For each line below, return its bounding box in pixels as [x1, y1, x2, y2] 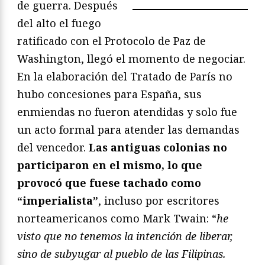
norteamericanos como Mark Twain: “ [17, 211, 216, 225]
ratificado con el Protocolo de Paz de [17, 33, 206, 48]
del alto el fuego [17, 15, 101, 30]
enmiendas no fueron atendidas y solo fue [17, 104, 237, 119]
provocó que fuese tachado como [17, 175, 201, 190]
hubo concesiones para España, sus [17, 86, 202, 101]
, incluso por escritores [98, 193, 219, 208]
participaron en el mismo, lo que [17, 157, 202, 172]
